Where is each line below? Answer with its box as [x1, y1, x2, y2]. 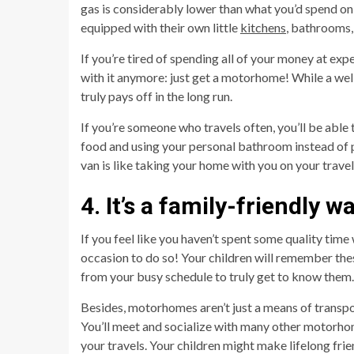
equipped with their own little [81, 20, 240, 36]
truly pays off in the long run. [81, 88, 232, 104]
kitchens [240, 20, 286, 36]
